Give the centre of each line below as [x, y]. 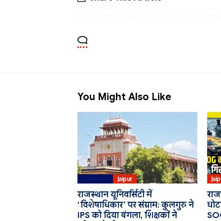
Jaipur [125, 179]
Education [95, 179]
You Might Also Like [124, 97]
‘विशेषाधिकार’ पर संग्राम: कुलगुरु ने [136, 205]
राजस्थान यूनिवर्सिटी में [115, 195]
